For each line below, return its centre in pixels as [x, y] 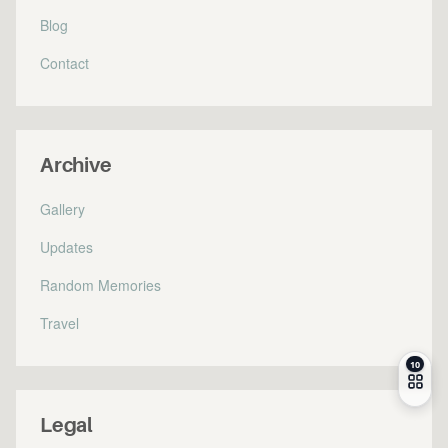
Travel [59, 323]
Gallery [62, 209]
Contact [64, 63]
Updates [66, 247]
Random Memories [100, 285]
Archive [76, 165]
